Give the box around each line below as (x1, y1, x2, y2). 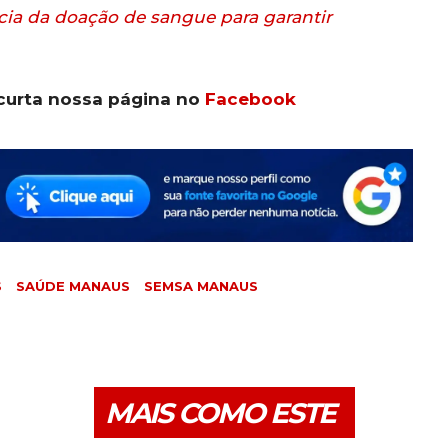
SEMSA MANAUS (144, 277, 258, 294)
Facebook (205, 89, 296, 110)
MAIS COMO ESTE (104, 395, 335, 430)
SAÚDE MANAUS (16, 277, 130, 294)
